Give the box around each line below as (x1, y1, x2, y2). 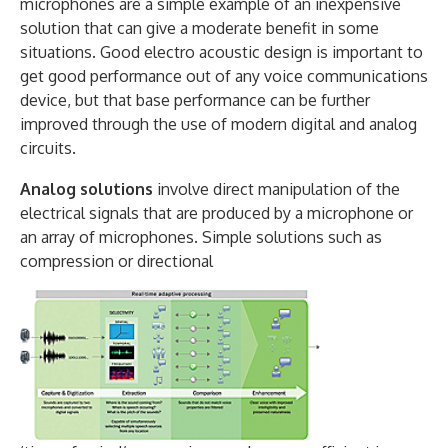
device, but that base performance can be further (20, 89, 370, 110)
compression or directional (20, 250, 213, 271)
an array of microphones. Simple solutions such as (20, 226, 382, 247)
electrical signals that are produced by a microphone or (20, 202, 413, 223)
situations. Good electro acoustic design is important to (20, 41, 423, 62)
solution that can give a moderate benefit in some (20, 17, 379, 38)
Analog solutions (20, 178, 153, 199)
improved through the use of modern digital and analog (20, 113, 417, 134)
